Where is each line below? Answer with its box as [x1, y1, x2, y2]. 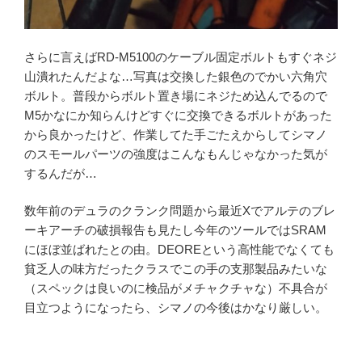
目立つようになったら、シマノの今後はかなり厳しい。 [24, 301, 327, 315]
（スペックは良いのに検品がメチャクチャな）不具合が [24, 281, 327, 296]
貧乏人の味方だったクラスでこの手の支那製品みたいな [24, 262, 327, 276]
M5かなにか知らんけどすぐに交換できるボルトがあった [24, 107, 332, 122]
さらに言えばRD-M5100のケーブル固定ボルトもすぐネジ [24, 49, 337, 64]
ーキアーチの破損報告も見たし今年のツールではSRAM [24, 223, 326, 238]
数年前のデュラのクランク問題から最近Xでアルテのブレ [24, 204, 335, 218]
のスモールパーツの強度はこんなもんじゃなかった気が [24, 146, 327, 161]
